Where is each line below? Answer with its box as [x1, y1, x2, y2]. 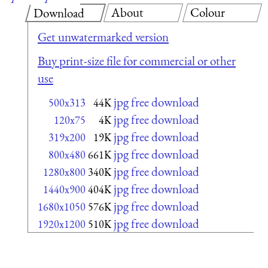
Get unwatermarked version [38, 29, 169, 45]
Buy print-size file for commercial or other [38, 52, 236, 69]
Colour [190, 4, 225, 20]
